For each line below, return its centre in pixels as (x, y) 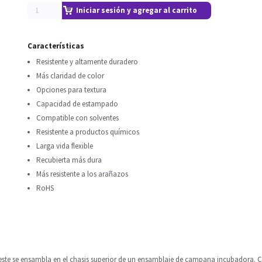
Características (56, 46)
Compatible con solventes (77, 118)
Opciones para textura (71, 90)
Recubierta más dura (69, 160)
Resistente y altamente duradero (87, 62)
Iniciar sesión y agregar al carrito (137, 10)
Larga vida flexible (65, 146)
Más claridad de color (70, 76)
